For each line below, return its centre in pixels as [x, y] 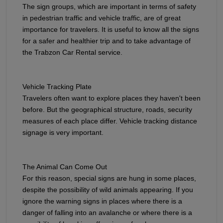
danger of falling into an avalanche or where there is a [107, 212]
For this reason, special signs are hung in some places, [109, 178]
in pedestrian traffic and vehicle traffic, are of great [102, 18]
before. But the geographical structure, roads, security [107, 109]
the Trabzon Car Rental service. [72, 52]
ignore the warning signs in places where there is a [102, 201]
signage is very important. [63, 132]
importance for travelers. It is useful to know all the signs [111, 29]
